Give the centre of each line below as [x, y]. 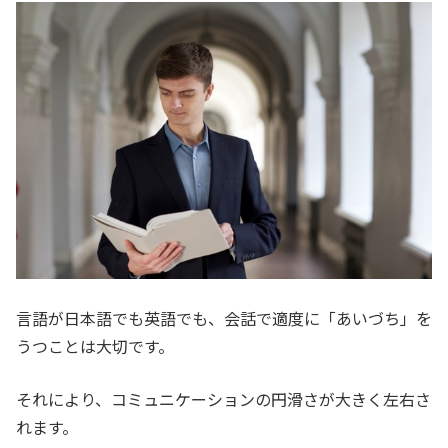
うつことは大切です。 [95, 346]
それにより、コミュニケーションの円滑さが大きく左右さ [223, 399]
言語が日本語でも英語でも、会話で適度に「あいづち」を [224, 318]
